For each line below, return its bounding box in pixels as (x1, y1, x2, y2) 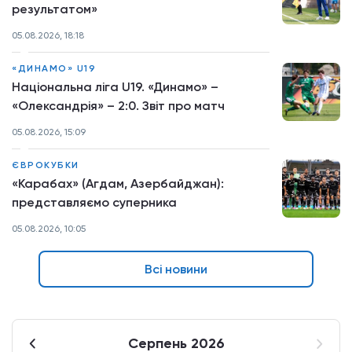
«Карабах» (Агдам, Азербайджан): (12, 175, 224, 191)
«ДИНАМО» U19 (12, 62, 96, 74)
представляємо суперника (12, 194, 177, 210)
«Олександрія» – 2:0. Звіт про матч (12, 97, 225, 113)
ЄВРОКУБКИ (12, 159, 79, 170)
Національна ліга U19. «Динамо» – (12, 79, 218, 94)
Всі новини (145, 261, 207, 277)
